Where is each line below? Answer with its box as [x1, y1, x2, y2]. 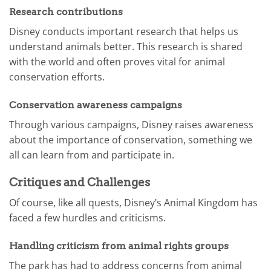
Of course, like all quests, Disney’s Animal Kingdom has [9, 196, 258, 210]
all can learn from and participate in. [9, 148, 174, 162]
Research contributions [9, 6, 123, 18]
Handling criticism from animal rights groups [9, 240, 229, 252]
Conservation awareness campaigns [9, 99, 182, 111]
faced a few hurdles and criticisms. [9, 211, 166, 225]
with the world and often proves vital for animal [9, 55, 225, 69]
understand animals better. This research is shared [9, 40, 243, 54]
